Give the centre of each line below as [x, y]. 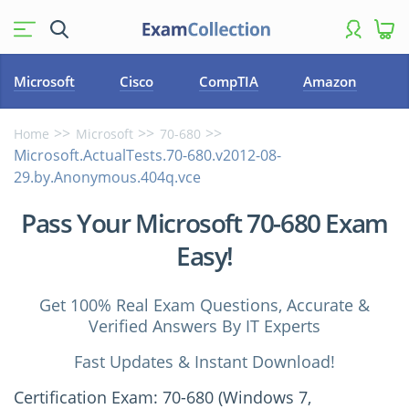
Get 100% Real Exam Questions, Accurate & [204, 305]
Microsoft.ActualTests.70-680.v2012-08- [147, 155]
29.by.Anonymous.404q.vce [107, 177]
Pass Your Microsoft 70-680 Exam [204, 223]
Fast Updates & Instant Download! [204, 362]
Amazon [330, 81]
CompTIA [228, 81]
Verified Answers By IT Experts [204, 326]
